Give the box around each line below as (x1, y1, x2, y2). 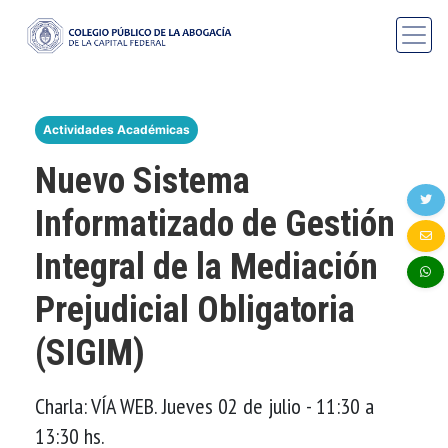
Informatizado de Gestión (35, 202, 395, 245)
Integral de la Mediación (35, 245, 378, 288)
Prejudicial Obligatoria (35, 288, 355, 331)
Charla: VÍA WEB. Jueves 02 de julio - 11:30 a (35, 391, 374, 420)
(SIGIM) (35, 331, 145, 374)
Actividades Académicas (43, 121, 190, 137)
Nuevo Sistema (35, 159, 250, 202)
